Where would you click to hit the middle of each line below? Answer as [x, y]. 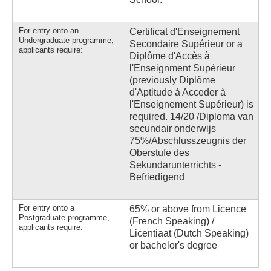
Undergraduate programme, [66, 41]
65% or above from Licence [188, 209]
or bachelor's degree [173, 246]
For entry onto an [49, 31]
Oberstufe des [159, 153]
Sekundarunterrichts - [175, 165]
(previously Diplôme [172, 80]
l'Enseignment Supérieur [182, 68]
